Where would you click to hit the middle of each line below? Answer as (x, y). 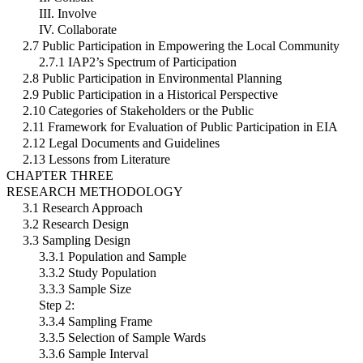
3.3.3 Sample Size (85, 289)
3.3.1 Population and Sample (113, 257)
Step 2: (57, 305)
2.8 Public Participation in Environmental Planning (152, 79)
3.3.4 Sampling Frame (96, 322)
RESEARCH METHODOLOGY (95, 192)
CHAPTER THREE (60, 176)
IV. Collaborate (78, 30)
